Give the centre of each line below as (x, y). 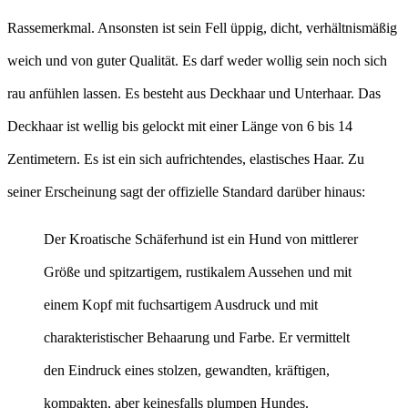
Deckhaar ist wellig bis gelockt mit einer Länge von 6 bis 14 (180, 127)
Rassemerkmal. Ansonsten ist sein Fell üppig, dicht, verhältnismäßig (202, 28)
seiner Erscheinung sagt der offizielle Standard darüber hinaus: (186, 192)
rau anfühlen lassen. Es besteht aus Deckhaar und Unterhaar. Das (194, 94)
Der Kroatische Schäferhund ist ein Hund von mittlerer (201, 240)
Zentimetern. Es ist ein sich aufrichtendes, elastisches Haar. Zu (186, 159)
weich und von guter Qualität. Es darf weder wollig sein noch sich (197, 61)
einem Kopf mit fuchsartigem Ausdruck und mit (181, 305)
